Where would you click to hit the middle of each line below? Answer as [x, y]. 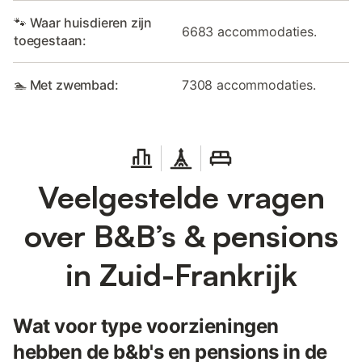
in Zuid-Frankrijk [181, 275]
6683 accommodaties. [249, 32]
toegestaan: [51, 41]
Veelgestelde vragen [181, 197]
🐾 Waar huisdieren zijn [83, 23]
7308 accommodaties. [249, 85]
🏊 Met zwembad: [66, 85]
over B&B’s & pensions [181, 236]
